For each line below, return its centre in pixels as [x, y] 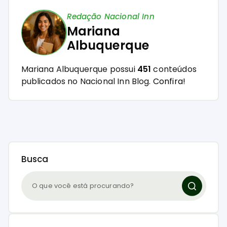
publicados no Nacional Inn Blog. [87, 82]
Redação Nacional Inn [110, 16]
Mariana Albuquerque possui [79, 69]
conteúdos [174, 69]
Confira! [169, 82]
